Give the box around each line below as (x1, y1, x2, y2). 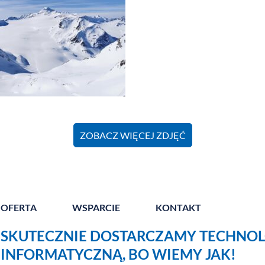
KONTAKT (155, 202, 201, 213)
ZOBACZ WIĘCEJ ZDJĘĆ (79, 130, 186, 141)
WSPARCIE (72, 202, 120, 213)
